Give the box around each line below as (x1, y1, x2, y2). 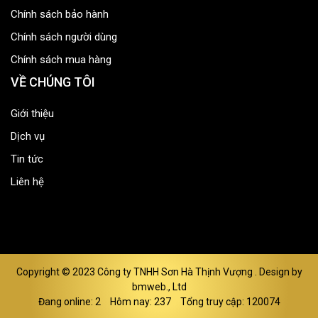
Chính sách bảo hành (11, 8, 109, 21)
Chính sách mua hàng (11, 53, 111, 67)
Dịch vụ (11, 130, 45, 143)
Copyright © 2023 (16, 266, 97, 278)
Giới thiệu (11, 107, 54, 121)
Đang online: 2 (38, 296, 101, 308)
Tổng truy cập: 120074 (180, 296, 280, 308)
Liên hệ (11, 175, 44, 189)
